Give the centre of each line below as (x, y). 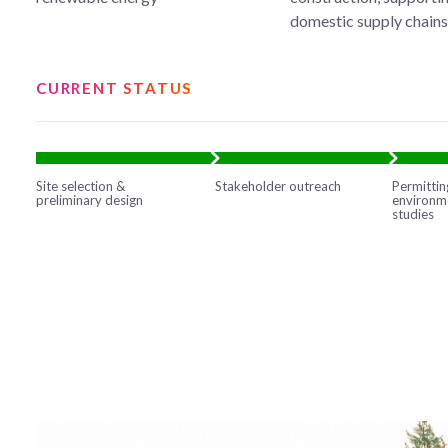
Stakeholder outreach (278, 185)
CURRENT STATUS (114, 87)
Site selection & (80, 185)
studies (413, 213)
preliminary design (89, 199)
